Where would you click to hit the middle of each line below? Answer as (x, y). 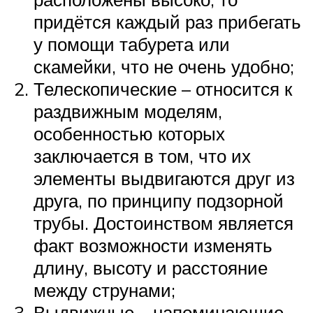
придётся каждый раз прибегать (167, 21)
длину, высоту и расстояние (151, 267)
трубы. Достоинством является (163, 223)
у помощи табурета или (132, 44)
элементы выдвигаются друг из (164, 178)
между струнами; (104, 290)
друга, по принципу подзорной (159, 200)
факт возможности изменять (153, 245)
